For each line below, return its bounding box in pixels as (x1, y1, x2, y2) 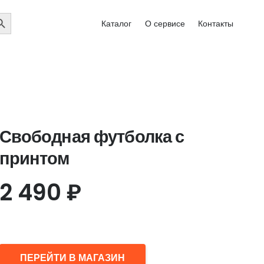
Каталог (101, 18, 132, 29)
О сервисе (144, 18, 185, 29)
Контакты (198, 18, 233, 29)
